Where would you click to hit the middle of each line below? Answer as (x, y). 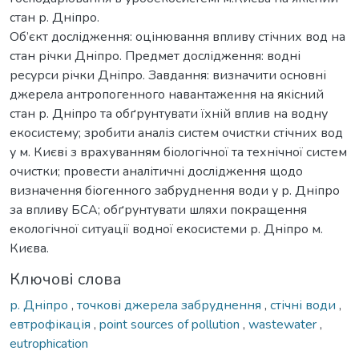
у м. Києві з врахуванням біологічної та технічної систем (178, 152)
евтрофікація (52, 324)
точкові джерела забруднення (171, 305)
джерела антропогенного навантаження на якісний (167, 94)
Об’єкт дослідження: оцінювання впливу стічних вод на (177, 36)
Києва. (29, 248)
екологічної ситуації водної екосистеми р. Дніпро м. (166, 229)
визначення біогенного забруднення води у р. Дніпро (175, 190)
